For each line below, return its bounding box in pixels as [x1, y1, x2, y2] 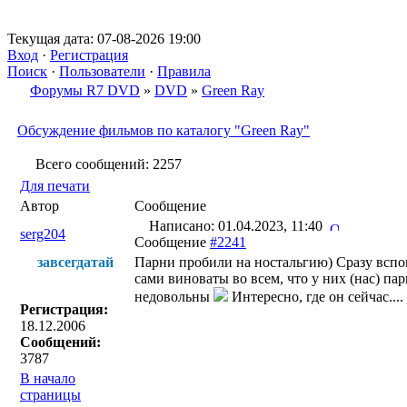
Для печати [20, 178, 90, 194]
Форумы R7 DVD [30, 83, 140, 98]
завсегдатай [37, 254, 114, 270]
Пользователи [59, 64, 145, 79]
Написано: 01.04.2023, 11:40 [145, 218, 330, 233]
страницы [20, 387, 81, 402]
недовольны [134, 289, 213, 304]
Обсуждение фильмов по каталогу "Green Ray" [17, 123, 310, 138]
